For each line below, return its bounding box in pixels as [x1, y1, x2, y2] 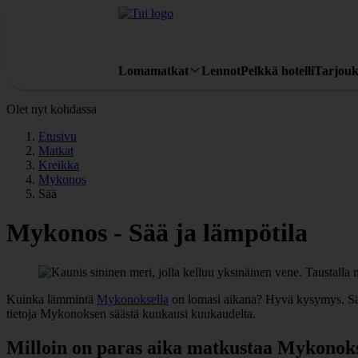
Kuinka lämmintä [6, 292, 97, 306]
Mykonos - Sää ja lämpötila [6, 218, 308, 248]
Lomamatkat [118, 63, 189, 78]
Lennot [201, 63, 241, 78]
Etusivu [38, 129, 77, 143]
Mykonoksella [97, 292, 169, 306]
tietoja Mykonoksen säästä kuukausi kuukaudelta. [6, 306, 256, 320]
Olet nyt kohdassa [6, 102, 97, 116]
